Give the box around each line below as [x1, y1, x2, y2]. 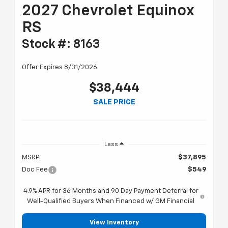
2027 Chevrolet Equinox [22, 4, 194, 19]
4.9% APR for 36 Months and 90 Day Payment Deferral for [23, 188, 198, 195]
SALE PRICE [93, 98, 135, 106]
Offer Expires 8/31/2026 [22, 64, 97, 71]
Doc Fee [22, 166, 48, 174]
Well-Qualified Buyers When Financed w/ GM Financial [27, 198, 195, 205]
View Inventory [89, 219, 139, 226]
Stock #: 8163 [22, 38, 100, 51]
